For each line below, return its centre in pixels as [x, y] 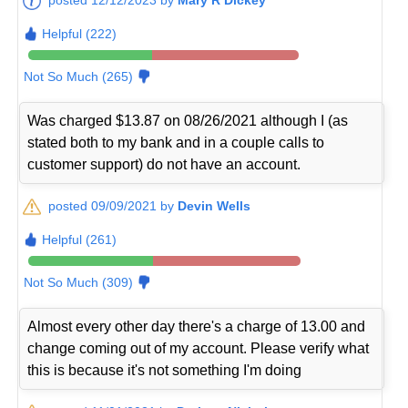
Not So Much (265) [79, 76]
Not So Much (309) [79, 282]
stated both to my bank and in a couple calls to [176, 142]
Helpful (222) [80, 33]
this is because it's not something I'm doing [165, 370]
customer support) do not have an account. [164, 164]
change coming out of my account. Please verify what [199, 348]
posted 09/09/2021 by [113, 205]
